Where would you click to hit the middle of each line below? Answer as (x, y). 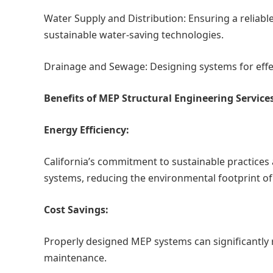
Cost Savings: (76, 210)
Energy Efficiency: (87, 130)
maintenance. (75, 258)
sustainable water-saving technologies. (134, 35)
